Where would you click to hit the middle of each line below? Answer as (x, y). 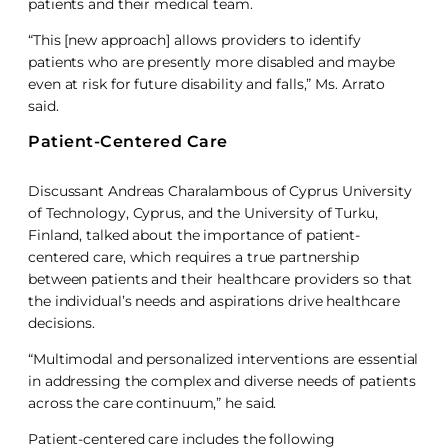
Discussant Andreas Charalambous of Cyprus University (220, 190)
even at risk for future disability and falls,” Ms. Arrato (207, 83)
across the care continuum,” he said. (154, 402)
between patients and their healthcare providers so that (220, 278)
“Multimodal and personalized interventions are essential (223, 358)
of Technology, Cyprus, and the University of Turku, (203, 212)
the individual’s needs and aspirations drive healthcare (214, 300)
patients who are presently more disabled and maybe (211, 61)
